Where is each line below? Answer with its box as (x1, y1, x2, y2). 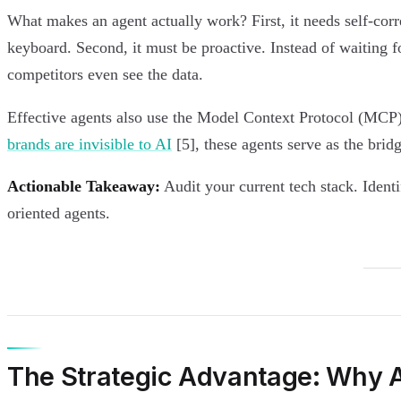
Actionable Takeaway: (7, 177, 160, 196)
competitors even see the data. (7, 65, 203, 84)
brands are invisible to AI (7, 134, 172, 153)
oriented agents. (7, 204, 110, 223)
